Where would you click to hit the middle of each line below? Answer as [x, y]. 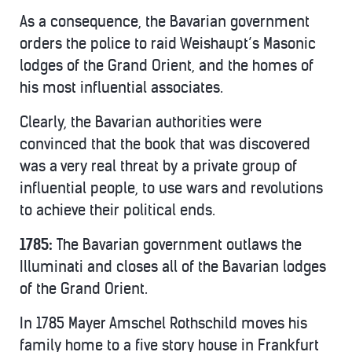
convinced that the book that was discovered [165, 144]
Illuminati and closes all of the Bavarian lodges [173, 267]
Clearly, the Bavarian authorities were [141, 122]
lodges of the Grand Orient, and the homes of [167, 66]
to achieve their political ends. [117, 210]
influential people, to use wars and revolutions [171, 188]
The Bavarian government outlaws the [179, 245]
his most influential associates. [121, 88]
